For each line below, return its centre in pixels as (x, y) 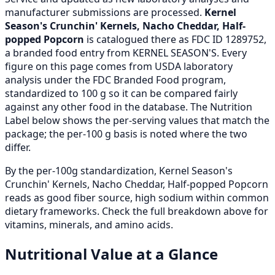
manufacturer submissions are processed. (105, 12)
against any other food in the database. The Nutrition (129, 107)
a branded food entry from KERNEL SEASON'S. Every (126, 52)
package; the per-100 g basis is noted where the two (126, 134)
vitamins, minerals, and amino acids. (89, 224)
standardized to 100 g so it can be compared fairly (121, 93)
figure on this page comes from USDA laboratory (119, 66)
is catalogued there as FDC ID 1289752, (175, 39)
